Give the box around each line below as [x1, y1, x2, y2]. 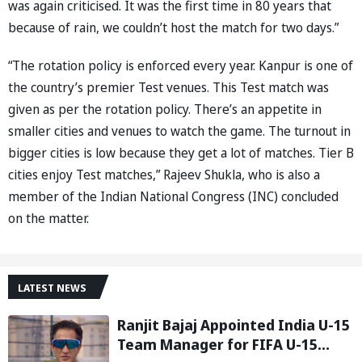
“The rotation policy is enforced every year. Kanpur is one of [8, 56, 353, 74]
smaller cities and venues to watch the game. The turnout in [8, 121, 351, 140]
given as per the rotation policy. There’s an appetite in [8, 99, 322, 118]
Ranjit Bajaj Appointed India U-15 [117, 314, 350, 335]
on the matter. [8, 208, 89, 227]
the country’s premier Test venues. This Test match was [8, 78, 329, 96]
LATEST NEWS [18, 280, 86, 295]
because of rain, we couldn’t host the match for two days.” [8, 18, 339, 36]
